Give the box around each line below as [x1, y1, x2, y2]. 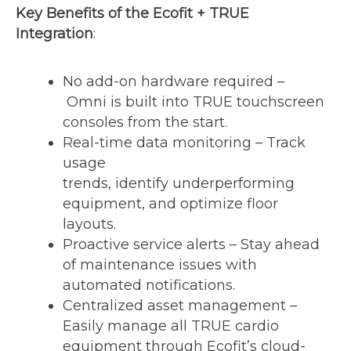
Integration [16, 25, 93, 42]
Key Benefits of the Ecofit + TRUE [16, 5, 249, 22]
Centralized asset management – [63, 297, 297, 314]
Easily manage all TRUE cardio [63, 317, 279, 335]
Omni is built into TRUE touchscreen [63, 93, 324, 110]
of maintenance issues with [63, 256, 257, 273]
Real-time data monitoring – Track [63, 134, 306, 151]
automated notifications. [63, 277, 239, 294]
